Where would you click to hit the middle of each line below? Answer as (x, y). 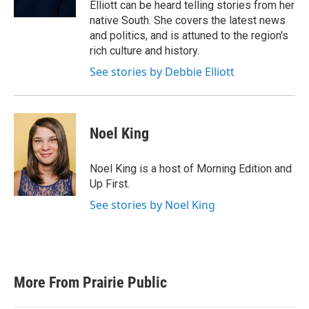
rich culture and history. (144, 51)
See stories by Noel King (152, 205)
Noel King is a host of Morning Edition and (191, 169)
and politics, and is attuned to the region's (189, 36)
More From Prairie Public (90, 282)
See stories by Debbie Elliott (162, 72)
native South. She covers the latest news (188, 20)
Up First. (110, 184)
